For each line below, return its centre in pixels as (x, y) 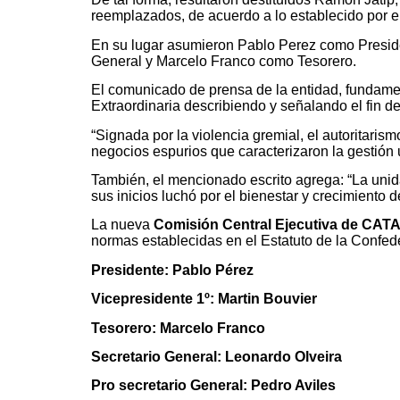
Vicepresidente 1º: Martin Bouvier (204, 299)
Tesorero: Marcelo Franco (178, 328)
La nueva (122, 225)
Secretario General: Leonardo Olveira (217, 356)
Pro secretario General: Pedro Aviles (213, 386)
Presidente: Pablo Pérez (172, 270)
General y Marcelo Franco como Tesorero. (224, 61)
